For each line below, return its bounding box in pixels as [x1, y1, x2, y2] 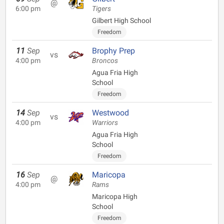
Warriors [92, 118, 118, 127]
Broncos [92, 56, 118, 65]
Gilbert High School [92, 16, 151, 24]
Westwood [92, 108, 129, 117]
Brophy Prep [92, 46, 135, 55]
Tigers [92, 4, 111, 13]
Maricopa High [92, 192, 137, 200]
